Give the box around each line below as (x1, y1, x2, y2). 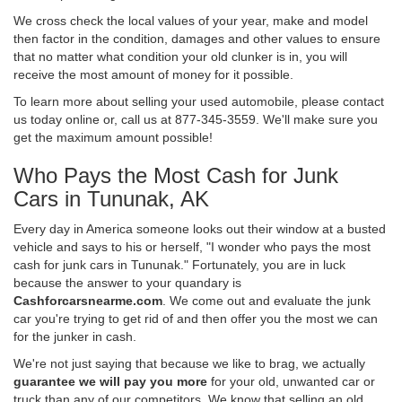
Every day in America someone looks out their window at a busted (13, 221, 386, 236)
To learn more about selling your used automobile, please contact (13, 93, 384, 109)
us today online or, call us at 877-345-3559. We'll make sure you (13, 111, 378, 127)
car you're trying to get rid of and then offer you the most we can (13, 310, 378, 326)
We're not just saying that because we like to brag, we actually (13, 355, 365, 371)
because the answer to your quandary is (13, 275, 241, 290)
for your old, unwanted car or (207, 373, 375, 389)
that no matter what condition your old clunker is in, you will (13, 48, 347, 64)
